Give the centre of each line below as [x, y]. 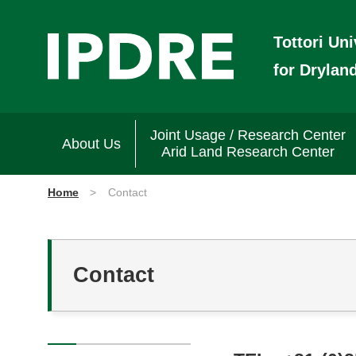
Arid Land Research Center [248, 152]
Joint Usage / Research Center [248, 135]
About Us [91, 143]
